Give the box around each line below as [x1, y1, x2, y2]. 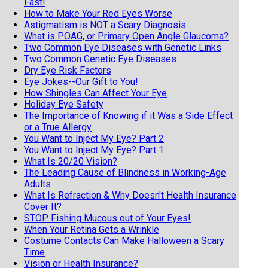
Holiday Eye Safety [24, 98, 103, 110]
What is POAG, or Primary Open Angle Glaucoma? [24, 30, 229, 42]
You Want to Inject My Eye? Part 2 [24, 132, 164, 144]
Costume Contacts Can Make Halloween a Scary [24, 234, 224, 246]
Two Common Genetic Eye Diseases [24, 53, 176, 65]
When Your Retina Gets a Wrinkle [24, 223, 159, 235]
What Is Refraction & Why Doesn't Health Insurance [24, 189, 236, 201]
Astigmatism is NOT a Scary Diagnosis [24, 19, 186, 31]
